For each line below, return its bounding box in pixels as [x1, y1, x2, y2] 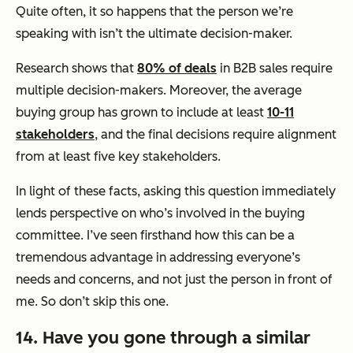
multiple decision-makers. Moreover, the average [16, 83, 302, 98]
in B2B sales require [217, 61, 333, 76]
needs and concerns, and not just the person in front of [16, 272, 333, 288]
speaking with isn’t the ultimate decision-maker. [16, 26, 292, 42]
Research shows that [16, 61, 137, 76]
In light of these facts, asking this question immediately [16, 184, 336, 199]
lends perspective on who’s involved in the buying [16, 206, 305, 221]
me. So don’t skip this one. [16, 294, 169, 310]
